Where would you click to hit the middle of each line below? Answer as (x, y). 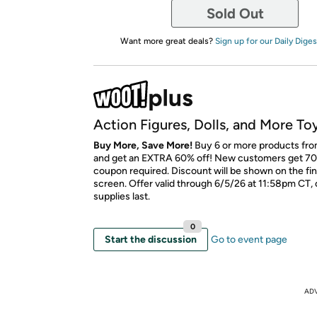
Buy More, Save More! (143, 145)
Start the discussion (151, 239)
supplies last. (122, 196)
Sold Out (235, 13)
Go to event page (249, 239)
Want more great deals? (167, 41)
